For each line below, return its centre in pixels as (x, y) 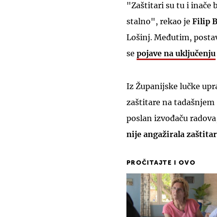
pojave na (156, 53)
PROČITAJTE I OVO (161, 163)
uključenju (195, 53)
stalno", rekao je (159, 21)
